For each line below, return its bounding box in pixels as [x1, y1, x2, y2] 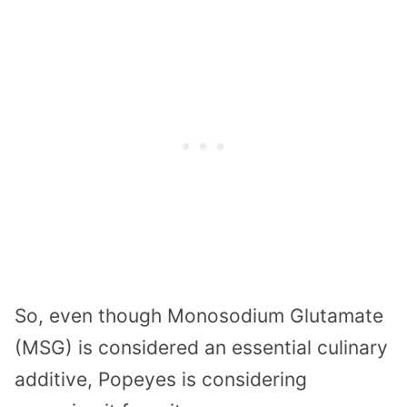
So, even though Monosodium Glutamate [15, 304, 383, 328]
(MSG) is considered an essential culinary [15, 336, 388, 360]
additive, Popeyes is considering [15, 368, 307, 392]
